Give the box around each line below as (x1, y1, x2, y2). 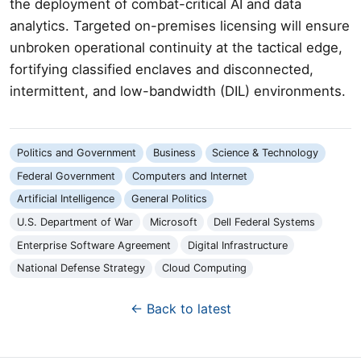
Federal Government (16, 169, 115, 182)
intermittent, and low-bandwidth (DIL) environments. (10, 82, 346, 99)
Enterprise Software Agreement (16, 239, 171, 251)
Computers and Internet (131, 169, 247, 182)
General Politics (131, 193, 207, 205)
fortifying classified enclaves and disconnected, (10, 60, 313, 77)
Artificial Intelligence (16, 193, 114, 205)
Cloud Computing (161, 262, 247, 275)
